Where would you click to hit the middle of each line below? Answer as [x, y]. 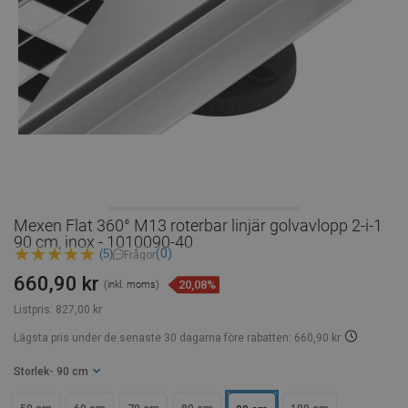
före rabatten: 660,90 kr [281, 338]
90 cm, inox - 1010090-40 [103, 242]
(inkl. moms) [132, 285]
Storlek [31, 372]
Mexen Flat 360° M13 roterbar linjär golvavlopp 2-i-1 [198, 225]
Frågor [140, 255]
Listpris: [33, 310]
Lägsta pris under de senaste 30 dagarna [117, 338]
